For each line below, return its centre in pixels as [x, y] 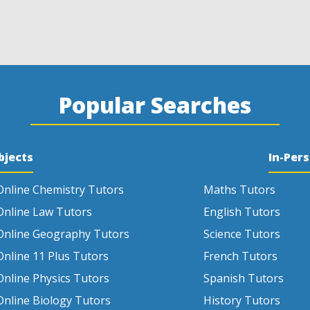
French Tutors [240, 256]
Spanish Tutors [244, 278]
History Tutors [242, 300]
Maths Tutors [239, 190]
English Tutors [242, 212]
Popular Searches [155, 105]
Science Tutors [242, 234]
